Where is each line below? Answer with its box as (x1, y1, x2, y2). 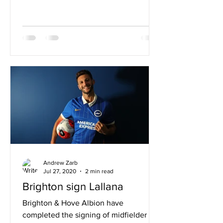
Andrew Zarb (43, 159, 78, 166)
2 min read (85, 167, 113, 175)
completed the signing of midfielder (22, 211, 147, 219)
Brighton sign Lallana (22, 181, 123, 192)
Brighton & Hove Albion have (22, 199, 123, 207)
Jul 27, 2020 (43, 167, 76, 175)
